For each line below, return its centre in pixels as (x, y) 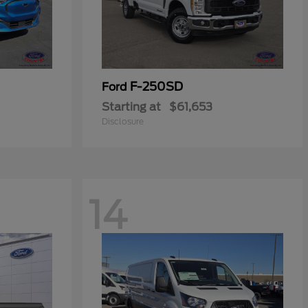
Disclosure (123, 121)
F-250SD (156, 87)
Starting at (131, 107)
